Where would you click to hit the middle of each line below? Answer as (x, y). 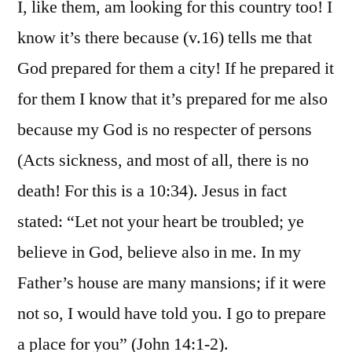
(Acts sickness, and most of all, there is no (163, 161)
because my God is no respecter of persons (165, 130)
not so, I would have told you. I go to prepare (172, 314)
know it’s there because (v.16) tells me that (165, 38)
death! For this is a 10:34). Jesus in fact (152, 191)
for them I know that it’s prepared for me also (172, 99)
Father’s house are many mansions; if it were (172, 283)
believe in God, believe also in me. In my (159, 253)
